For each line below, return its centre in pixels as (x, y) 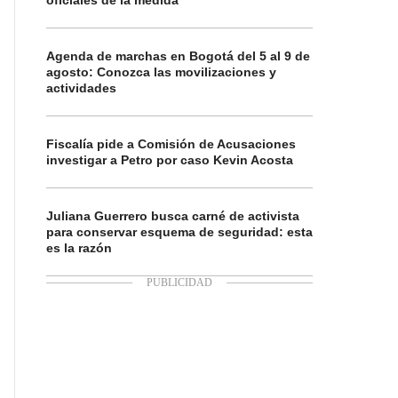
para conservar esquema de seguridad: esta (179, 232)
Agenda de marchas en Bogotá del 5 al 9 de (178, 56)
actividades (81, 88)
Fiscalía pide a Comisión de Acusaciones (171, 144)
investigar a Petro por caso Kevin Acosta (170, 160)
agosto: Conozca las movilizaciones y (161, 72)
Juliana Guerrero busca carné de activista (173, 216)
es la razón (79, 248)
